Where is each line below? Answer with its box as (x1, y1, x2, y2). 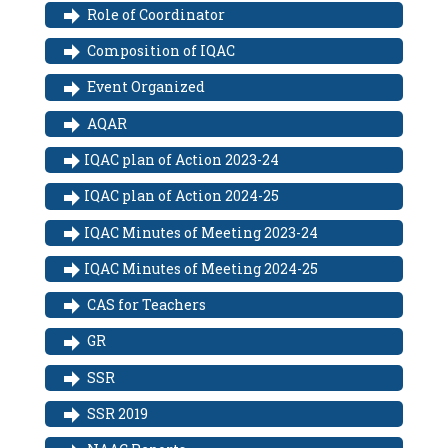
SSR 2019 (84, 403, 148, 423)
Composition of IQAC (84, 41, 235, 61)
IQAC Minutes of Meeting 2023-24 (84, 222, 318, 242)
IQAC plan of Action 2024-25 (84, 186, 279, 206)
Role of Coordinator (84, 4, 225, 24)
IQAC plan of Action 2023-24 (84, 149, 279, 169)
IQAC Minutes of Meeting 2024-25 (84, 258, 318, 278)
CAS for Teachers (84, 295, 206, 315)
